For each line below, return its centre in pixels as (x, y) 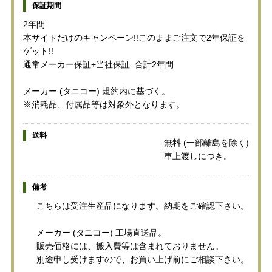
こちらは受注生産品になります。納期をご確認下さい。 (143, 206)
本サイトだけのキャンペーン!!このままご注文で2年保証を (134, 37)
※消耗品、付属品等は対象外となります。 (104, 104)
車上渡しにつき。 (198, 156)
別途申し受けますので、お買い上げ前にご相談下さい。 (143, 259)
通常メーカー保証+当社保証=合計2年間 (98, 64)
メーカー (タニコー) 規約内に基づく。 (96, 91)
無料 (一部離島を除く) (207, 142)
